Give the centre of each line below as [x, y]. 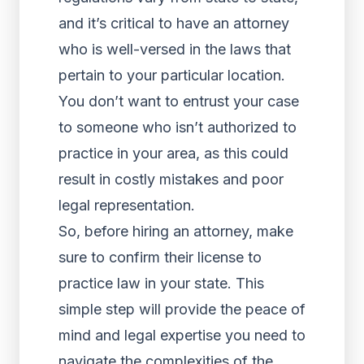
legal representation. [127, 205]
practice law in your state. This [161, 283]
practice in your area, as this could [173, 153]
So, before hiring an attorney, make [176, 231]
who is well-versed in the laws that [175, 49]
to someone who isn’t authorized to [178, 127]
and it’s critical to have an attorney [174, 23]
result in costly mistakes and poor [171, 179]
